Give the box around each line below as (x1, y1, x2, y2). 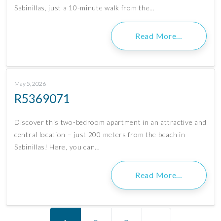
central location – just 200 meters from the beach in (14, 130, 185, 139)
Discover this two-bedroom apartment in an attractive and (14, 118, 207, 127)
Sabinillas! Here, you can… (14, 143, 101, 151)
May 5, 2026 (14, 80, 46, 88)
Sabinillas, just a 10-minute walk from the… (14, 3, 155, 12)
